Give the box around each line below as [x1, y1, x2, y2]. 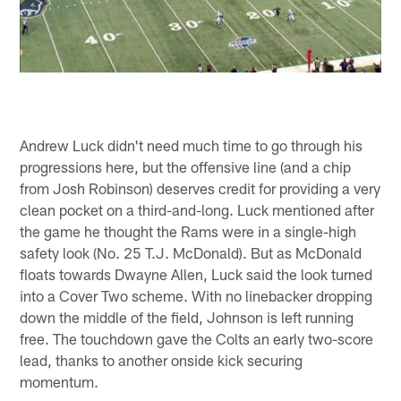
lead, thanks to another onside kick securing [20, 350, 303, 369]
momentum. [20, 371, 99, 390]
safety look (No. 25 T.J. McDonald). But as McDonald [20, 243, 363, 261]
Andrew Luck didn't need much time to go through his [20, 135, 363, 154]
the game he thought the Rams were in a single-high [20, 221, 357, 240]
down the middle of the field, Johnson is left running [20, 307, 354, 326]
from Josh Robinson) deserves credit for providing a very [20, 178, 381, 197]
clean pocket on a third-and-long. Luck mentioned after [20, 200, 375, 218]
